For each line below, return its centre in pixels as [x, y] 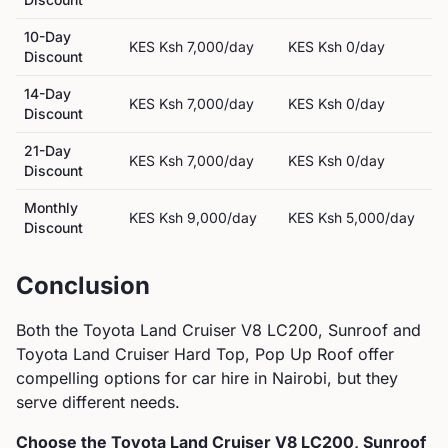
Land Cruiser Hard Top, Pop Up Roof [213, 354]
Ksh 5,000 [351, 217]
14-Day [47, 93]
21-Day [47, 150]
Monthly [51, 207]
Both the [49, 330]
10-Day [47, 36]
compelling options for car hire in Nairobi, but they [207, 378]
